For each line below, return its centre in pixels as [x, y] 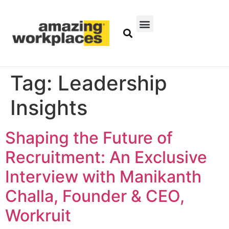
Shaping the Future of [89, 138]
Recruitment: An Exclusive [106, 157]
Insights [49, 108]
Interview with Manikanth [103, 177]
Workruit [38, 216]
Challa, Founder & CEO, [95, 196]
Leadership [112, 83]
